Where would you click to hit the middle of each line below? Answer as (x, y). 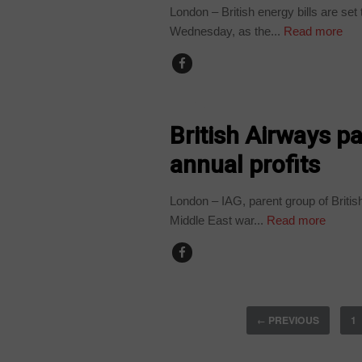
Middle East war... (217, 220)
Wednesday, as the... (225, 31)
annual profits (245, 164)
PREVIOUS (292, 320)
